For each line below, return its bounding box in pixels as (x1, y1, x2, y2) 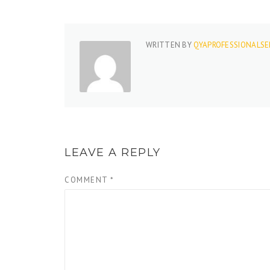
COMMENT (64, 175, 110, 185)
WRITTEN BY (146, 40, 194, 50)
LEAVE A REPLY (64, 146, 161, 159)
